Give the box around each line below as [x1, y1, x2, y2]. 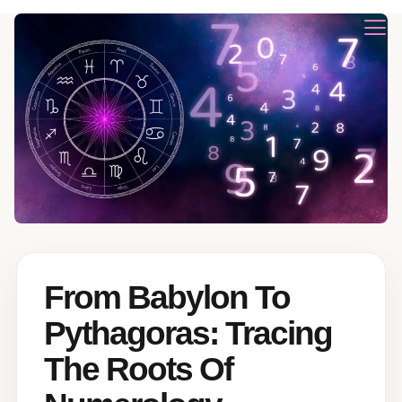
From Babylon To [44, 278, 290, 316]
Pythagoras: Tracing [44, 314, 332, 352]
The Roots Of [44, 350, 232, 388]
